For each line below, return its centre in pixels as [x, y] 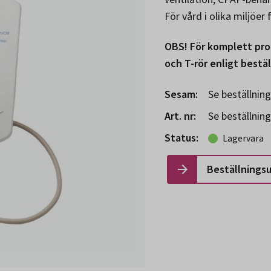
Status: [181, 137]
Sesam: [181, 94]
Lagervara [243, 138]
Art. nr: [180, 116]
